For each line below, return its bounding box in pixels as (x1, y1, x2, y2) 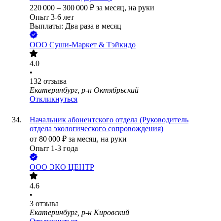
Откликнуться (30, 95, 77, 104)
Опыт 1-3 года (30, 144, 78, 153)
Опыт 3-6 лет (30, 13, 74, 22)
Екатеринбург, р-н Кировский (30, 208, 129, 217)
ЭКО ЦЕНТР (49, 163, 94, 172)
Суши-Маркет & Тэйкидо (49, 40, 136, 49)
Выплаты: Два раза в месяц (30, 22, 121, 31)
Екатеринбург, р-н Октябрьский (30, 86, 139, 95)
